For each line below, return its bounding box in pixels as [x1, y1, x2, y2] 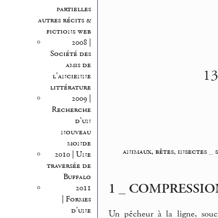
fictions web [46, 26, 91, 36]
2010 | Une [54, 149, 91, 160]
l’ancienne [52, 71, 91, 81]
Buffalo [63, 171, 91, 182]
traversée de [46, 160, 91, 171]
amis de [65, 59, 91, 70]
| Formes [61, 194, 91, 204]
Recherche [51, 104, 91, 115]
